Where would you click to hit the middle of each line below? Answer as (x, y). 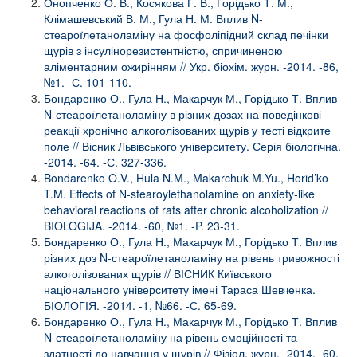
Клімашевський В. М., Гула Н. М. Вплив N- (153, 18)
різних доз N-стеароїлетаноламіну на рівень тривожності (192, 257)
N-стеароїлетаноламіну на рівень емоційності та (171, 337)
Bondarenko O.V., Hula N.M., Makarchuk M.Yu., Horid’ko (186, 177)
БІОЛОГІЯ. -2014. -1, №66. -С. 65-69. (140, 305)
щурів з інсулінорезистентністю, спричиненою (163, 50)
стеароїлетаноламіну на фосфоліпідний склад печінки (186, 34)
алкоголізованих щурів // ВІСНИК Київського (158, 273)
